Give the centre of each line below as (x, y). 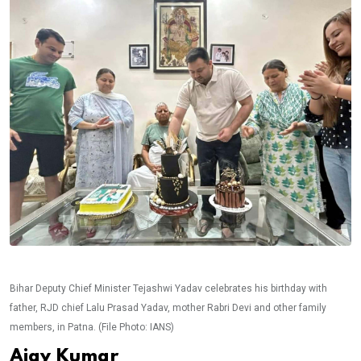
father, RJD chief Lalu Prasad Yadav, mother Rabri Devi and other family (168, 308)
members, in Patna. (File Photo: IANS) (92, 327)
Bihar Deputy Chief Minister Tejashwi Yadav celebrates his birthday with (168, 288)
